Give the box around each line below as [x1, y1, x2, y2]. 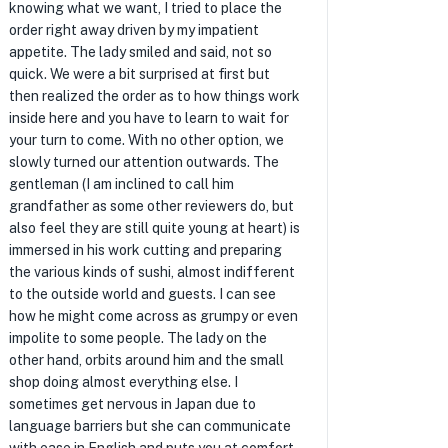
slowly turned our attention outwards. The [8, 154, 279, 170]
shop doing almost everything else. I [8, 374, 238, 390]
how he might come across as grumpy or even [8, 308, 298, 324]
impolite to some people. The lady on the [8, 330, 267, 346]
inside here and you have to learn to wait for [8, 110, 289, 126]
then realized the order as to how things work [8, 88, 300, 104]
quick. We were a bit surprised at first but [8, 66, 270, 82]
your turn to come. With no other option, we [8, 132, 284, 148]
